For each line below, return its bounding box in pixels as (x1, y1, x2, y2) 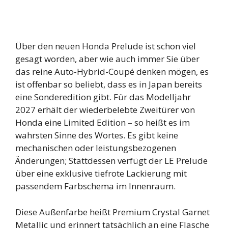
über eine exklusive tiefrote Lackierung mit (15, 167, 187, 180)
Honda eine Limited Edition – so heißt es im (15, 117, 190, 129)
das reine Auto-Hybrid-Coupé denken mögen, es (15, 66, 209, 78)
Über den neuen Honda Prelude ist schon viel (15, 40, 196, 52)
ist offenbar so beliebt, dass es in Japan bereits (15, 78, 202, 91)
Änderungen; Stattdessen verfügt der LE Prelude (15, 155, 208, 167)
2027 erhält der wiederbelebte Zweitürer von (15, 104, 195, 116)
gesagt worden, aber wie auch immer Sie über (15, 53, 199, 65)
